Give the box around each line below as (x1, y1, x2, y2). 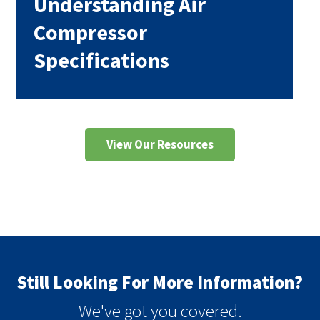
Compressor (34, 19, 147, 46)
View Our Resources (106, 136, 214, 153)
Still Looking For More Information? (17, 271, 303, 294)
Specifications (34, 46, 169, 74)
